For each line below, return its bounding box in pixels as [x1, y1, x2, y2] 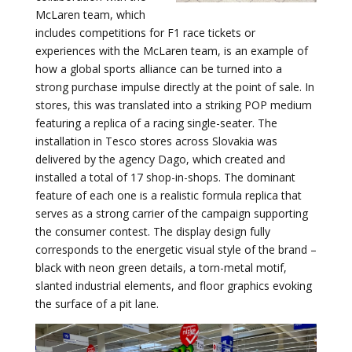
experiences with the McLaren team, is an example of [35, 43, 308, 58]
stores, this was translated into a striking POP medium [35, 97, 312, 112]
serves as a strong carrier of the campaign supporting [35, 206, 308, 221]
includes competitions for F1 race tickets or [35, 25, 255, 40]
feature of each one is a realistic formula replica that [35, 188, 302, 203]
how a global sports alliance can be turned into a [35, 61, 282, 76]
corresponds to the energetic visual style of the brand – [35, 242, 317, 257]
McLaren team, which [35, 7, 145, 22]
